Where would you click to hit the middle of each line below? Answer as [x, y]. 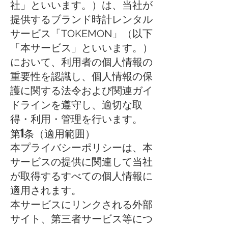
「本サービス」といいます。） [81, 48]
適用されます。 [46, 190]
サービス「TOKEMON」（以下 [81, 34]
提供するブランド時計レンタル [81, 19]
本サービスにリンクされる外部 [81, 205]
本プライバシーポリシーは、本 [81, 148]
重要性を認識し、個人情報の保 [81, 76]
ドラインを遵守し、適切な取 [76, 105]
